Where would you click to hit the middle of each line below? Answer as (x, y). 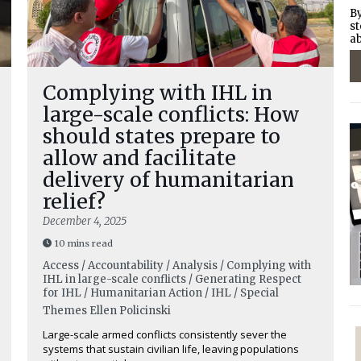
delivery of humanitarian (168, 180)
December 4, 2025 (85, 221)
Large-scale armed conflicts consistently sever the (165, 334)
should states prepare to (162, 136)
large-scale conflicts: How (171, 114)
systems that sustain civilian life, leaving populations (171, 349)
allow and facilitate (139, 158)
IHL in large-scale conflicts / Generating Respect (172, 279)
